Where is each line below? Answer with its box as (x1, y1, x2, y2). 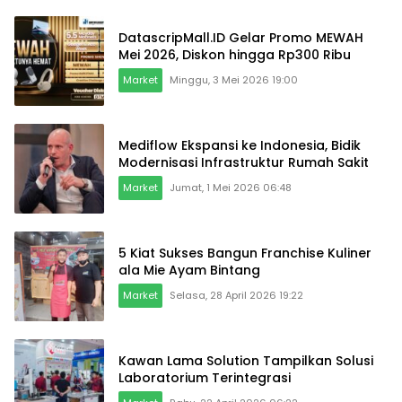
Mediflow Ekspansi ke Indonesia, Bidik (118, 136, 361, 155)
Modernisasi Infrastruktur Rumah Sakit (118, 153, 369, 172)
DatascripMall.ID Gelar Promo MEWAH (118, 29, 363, 48)
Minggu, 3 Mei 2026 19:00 (170, 73, 298, 88)
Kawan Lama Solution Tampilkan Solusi (118, 352, 373, 371)
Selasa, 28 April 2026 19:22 (170, 288, 303, 303)
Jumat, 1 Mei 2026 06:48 (170, 180, 292, 196)
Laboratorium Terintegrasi (118, 369, 291, 388)
